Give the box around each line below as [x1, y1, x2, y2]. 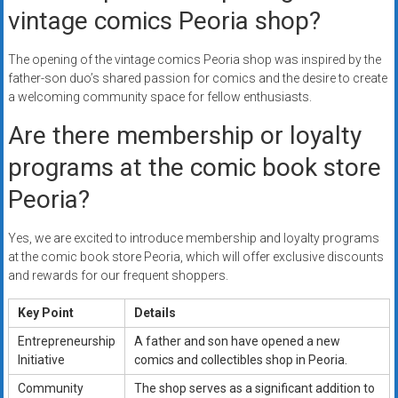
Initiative [17, 353, 65, 368]
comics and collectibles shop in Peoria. [133, 353, 347, 368]
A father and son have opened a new [133, 334, 340, 349]
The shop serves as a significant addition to [133, 381, 375, 396]
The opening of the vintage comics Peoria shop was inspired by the [7, 52, 381, 68]
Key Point [17, 306, 74, 321]
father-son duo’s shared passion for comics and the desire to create [7, 71, 387, 86]
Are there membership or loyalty [7, 121, 362, 151]
